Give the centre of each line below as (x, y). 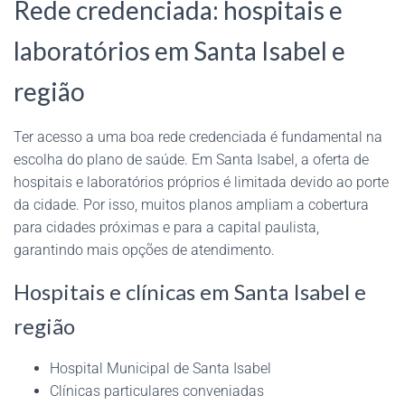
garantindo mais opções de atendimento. (144, 250)
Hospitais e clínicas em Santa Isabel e (190, 291)
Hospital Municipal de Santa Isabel (160, 368)
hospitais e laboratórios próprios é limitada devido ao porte (201, 182)
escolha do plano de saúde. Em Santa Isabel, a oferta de (191, 159)
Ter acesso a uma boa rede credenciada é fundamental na (198, 137)
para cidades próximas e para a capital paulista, (166, 227)
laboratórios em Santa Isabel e (179, 50)
